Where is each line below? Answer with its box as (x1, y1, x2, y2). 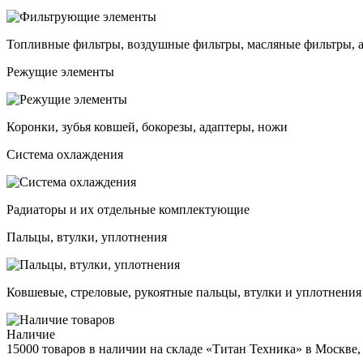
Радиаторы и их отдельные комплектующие (6, 202, 250, 216)
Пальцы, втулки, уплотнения (6, 229, 167, 244)
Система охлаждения (6, 147, 123, 161)
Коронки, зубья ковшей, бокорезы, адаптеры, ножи (6, 119, 288, 134)
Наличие (6, 327, 55, 341)
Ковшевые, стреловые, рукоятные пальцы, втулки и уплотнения (6, 284, 361, 299)
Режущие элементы (6, 64, 114, 79)
